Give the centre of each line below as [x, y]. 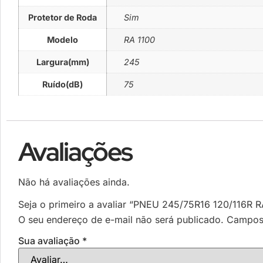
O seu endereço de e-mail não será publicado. [121, 220]
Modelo [63, 39]
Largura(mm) [63, 62]
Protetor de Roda [63, 17]
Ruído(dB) [63, 84]
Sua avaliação [50, 241]
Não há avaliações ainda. [74, 182]
